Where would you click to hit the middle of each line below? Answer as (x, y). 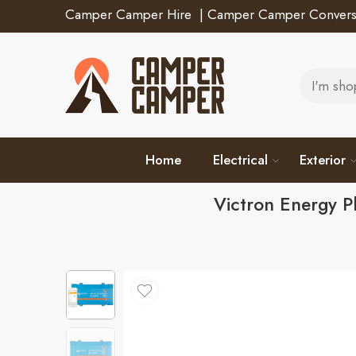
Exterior (323, 160)
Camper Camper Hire (128, 14)
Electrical (240, 160)
